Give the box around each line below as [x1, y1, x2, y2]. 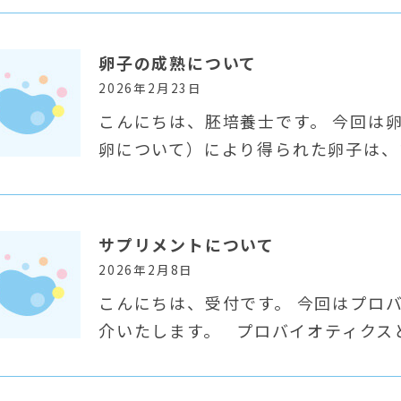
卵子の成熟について [98, 51, 258, 74]
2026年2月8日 [98, 260, 194, 278]
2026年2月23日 [98, 79, 202, 97]
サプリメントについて [98, 233, 275, 256]
